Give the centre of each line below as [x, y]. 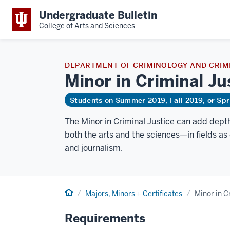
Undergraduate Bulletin [98, 15]
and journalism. [94, 148]
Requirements [105, 218]
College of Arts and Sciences [87, 25]
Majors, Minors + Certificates [134, 194]
